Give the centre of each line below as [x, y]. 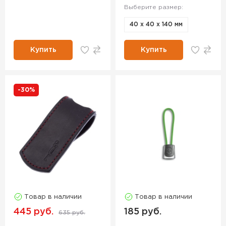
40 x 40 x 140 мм [156, 25]
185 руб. [143, 212]
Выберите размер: [154, 8]
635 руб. [72, 213]
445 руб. [34, 212]
